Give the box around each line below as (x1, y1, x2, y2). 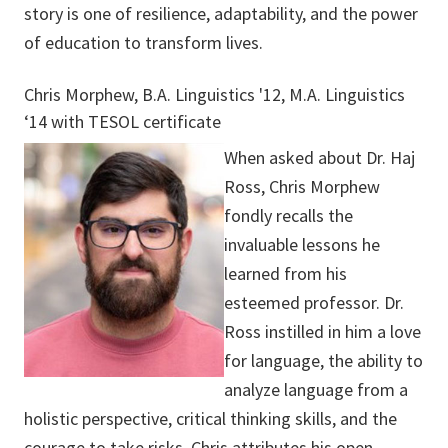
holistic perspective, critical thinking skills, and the (24, 407, 397, 431)
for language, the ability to (224, 349, 423, 373)
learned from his (224, 262, 347, 286)
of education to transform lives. (24, 31, 263, 55)
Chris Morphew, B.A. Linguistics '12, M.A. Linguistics (24, 83, 405, 107)
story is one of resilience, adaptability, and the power (24, 2, 418, 26)
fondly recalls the (224, 204, 353, 228)
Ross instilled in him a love (224, 320, 421, 344)
